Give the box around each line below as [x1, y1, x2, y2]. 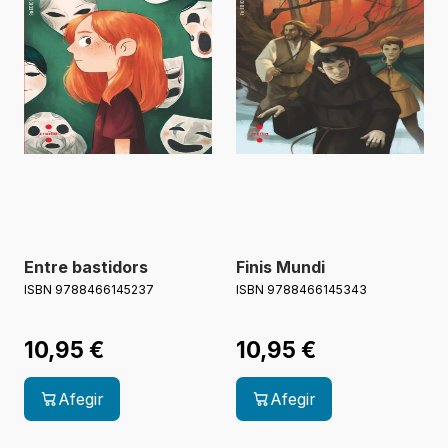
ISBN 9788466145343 [236, 282, 367, 298]
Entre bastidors [24, 257, 148, 278]
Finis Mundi [236, 257, 325, 278]
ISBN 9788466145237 [24, 282, 154, 298]
